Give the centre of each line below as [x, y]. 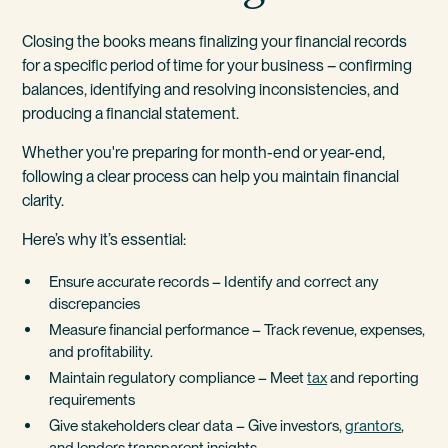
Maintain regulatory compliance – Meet [178, 377]
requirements [92, 399]
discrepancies [95, 304]
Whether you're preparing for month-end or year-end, [204, 152]
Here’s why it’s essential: [104, 240]
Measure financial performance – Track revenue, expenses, [237, 330]
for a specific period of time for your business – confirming [217, 65]
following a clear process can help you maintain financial [211, 176]
